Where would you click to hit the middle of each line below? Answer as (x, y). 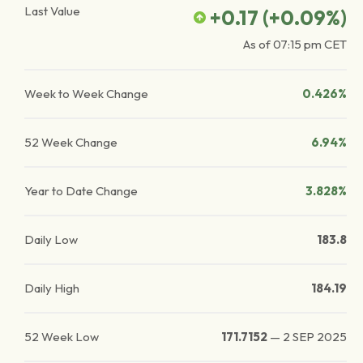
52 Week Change (71, 142)
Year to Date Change (81, 191)
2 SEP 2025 (315, 337)
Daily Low (51, 239)
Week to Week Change (86, 94)
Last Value (52, 11)
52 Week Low (62, 337)
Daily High (52, 288)
